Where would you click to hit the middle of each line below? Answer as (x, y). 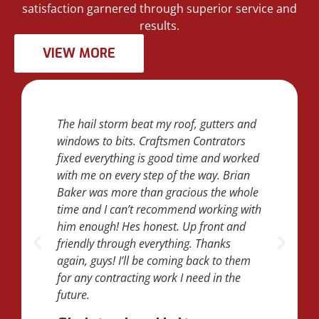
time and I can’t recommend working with (159, 210)
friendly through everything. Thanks (144, 244)
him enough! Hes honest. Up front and (151, 227)
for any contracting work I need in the (149, 278)
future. (73, 295)
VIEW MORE (79, 54)
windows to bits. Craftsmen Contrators (151, 141)
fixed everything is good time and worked (158, 158)
